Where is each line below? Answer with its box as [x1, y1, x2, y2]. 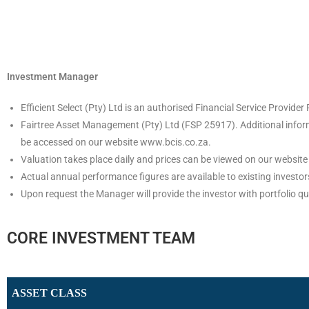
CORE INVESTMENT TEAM [7, 229, 195, 248]
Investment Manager [7, 71, 100, 82]
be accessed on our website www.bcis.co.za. [21, 137, 213, 148]
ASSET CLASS [12, 287, 87, 299]
